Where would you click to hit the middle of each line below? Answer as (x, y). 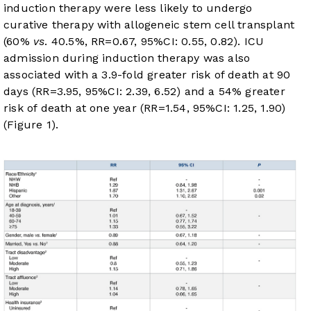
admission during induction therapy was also (127, 58)
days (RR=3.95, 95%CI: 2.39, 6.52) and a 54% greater (144, 92)
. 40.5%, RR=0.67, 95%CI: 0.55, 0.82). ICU (154, 42)
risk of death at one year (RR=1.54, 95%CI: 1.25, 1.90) (145, 108)
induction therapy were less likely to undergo (128, 8)
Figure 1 (29, 125)
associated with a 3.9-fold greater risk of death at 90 (147, 75)
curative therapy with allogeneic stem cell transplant (149, 25)
